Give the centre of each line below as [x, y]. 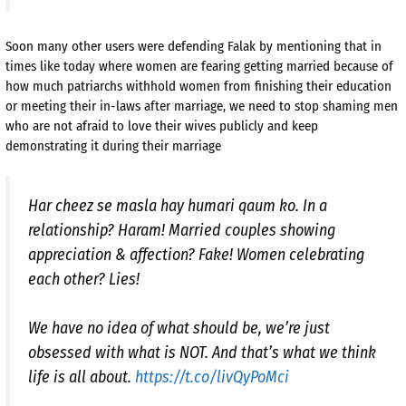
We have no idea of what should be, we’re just [179, 329]
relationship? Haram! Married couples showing [182, 231]
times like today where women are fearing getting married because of [199, 66]
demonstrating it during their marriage [113, 145]
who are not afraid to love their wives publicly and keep [162, 126]
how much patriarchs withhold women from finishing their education [198, 86]
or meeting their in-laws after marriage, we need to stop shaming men [202, 106]
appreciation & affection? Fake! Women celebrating [196, 255]
